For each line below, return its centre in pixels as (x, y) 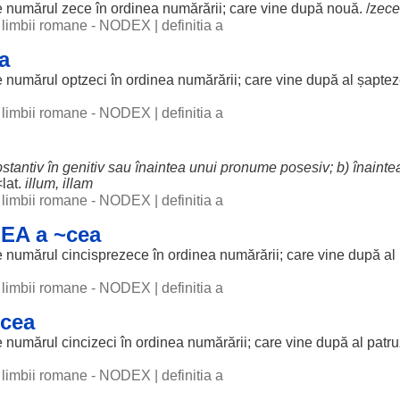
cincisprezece (105, 255)
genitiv (83, 167)
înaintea (160, 167)
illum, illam (59, 183)
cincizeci (89, 342)
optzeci (84, 80)
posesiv (305, 167)
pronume (249, 167)
